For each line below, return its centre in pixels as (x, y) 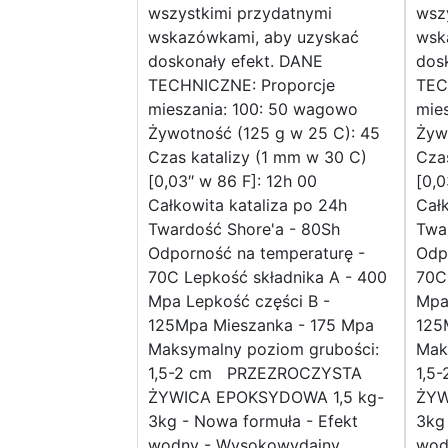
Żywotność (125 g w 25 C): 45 (264, 133)
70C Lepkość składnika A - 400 (267, 277)
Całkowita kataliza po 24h (247, 205)
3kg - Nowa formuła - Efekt (253, 421)
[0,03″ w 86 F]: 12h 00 (232, 181)
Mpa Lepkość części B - (239, 301)
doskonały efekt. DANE (235, 61)
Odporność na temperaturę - (256, 253)
